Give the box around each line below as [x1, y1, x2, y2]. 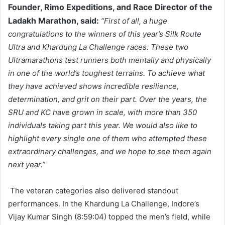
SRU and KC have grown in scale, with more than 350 [8, 107, 197, 117]
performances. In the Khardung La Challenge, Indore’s [8, 198, 199, 208]
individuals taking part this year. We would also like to [8, 120, 197, 130]
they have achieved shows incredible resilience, [8, 81, 179, 91]
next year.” [8, 159, 45, 169]
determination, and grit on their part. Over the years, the [8, 94, 207, 104]
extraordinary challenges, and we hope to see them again [8, 146, 211, 156]
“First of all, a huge [101, 16, 167, 26]
